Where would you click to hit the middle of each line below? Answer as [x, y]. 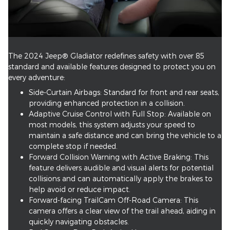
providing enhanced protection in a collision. [107, 103]
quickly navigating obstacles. [79, 222]
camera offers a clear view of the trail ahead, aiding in [122, 211]
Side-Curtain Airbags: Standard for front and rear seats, [124, 92]
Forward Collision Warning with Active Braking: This [119, 157]
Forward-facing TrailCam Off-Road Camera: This [113, 200]
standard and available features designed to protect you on [112, 67]
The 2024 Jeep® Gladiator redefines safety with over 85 [106, 56]
